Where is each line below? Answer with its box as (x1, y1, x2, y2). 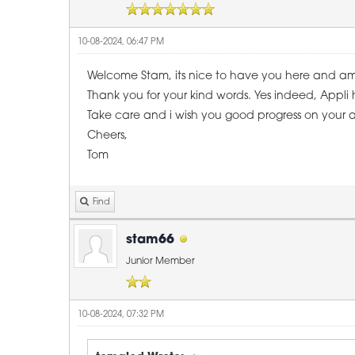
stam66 (126, 234, 174, 246)
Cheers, (87, 130, 128, 142)
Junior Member (126, 257, 195, 266)
